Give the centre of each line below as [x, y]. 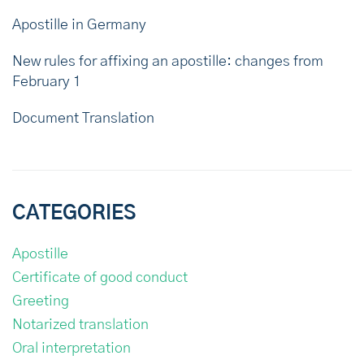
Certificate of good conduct [100, 277]
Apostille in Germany [79, 25]
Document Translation [83, 118]
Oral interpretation [71, 348]
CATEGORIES [74, 213]
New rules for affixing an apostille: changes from [168, 61]
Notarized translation [80, 325]
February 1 [47, 82]
